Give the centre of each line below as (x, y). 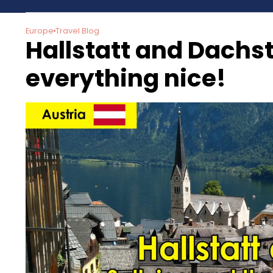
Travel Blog (77, 30)
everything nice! (126, 78)
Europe (40, 30)
